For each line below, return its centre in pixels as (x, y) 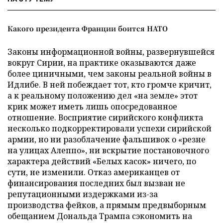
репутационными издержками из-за (83, 194)
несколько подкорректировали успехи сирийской (110, 128)
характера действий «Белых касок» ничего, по (102, 161)
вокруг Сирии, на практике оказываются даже (102, 63)
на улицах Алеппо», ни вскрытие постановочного (108, 150)
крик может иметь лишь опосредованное (92, 107)
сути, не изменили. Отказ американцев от (94, 172)
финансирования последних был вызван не (96, 183)
